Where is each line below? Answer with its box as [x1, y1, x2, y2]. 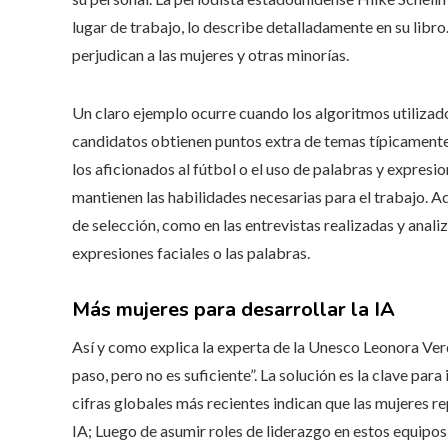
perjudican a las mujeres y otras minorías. [72, 44, 349, 64]
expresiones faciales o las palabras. [72, 242, 310, 262]
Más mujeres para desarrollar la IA [72, 295, 395, 323]
